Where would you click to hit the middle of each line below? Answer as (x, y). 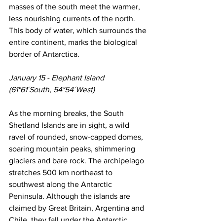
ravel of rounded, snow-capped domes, (77, 137)
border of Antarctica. (44, 54)
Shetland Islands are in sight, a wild (70, 125)
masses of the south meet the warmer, (75, 7)
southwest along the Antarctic (61, 184)
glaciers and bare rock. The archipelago (77, 161)
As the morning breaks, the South (67, 113)
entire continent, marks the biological (74, 42)
